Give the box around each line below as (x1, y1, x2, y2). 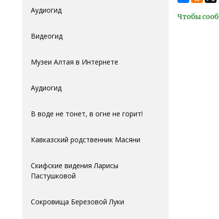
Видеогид (31, 31, 63, 41)
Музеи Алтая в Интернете (31, 57, 118, 66)
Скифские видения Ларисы (31, 161, 118, 170)
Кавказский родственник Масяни (31, 135, 140, 144)
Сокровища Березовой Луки (31, 197, 124, 206)
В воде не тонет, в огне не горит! (31, 109, 143, 118)
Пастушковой (31, 171, 76, 180)
